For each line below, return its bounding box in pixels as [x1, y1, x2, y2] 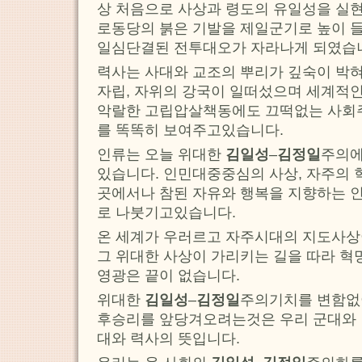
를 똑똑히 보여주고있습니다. [97, 121, 284, 138]
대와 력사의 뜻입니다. [97, 330, 240, 347]
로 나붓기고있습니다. [97, 204, 236, 221]
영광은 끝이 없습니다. [97, 267, 240, 284]
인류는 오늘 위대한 [97, 145, 225, 162]
